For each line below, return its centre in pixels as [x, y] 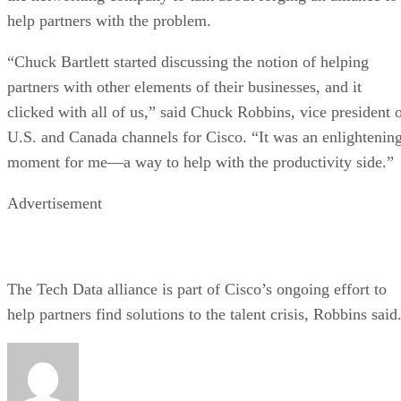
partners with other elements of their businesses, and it [184, 86]
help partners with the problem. [109, 20]
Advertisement [55, 203]
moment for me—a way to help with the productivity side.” [200, 162]
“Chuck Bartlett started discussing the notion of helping [188, 61]
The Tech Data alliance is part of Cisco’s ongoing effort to [197, 289]
